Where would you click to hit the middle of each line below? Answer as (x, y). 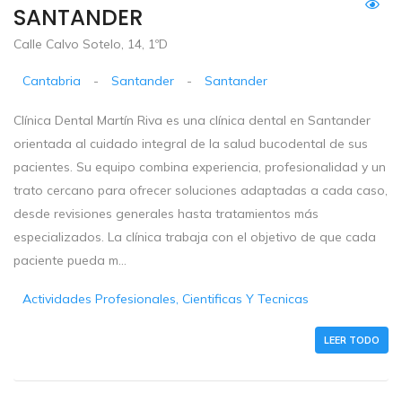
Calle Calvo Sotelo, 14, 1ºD (91, 44)
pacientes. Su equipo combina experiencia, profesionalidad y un (200, 167)
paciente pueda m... (70, 261)
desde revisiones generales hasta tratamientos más (166, 214)
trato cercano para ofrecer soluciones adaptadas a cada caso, (201, 191)
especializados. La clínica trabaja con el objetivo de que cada (195, 237)
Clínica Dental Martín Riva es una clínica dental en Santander (192, 121)
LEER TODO (352, 341)
